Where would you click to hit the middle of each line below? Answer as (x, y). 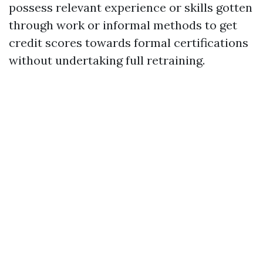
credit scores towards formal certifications (129, 43)
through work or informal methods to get (123, 25)
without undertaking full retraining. (107, 60)
